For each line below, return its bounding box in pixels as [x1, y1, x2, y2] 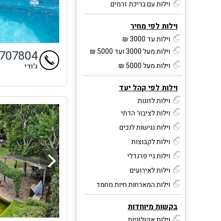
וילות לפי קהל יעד [119, 82, 178, 93]
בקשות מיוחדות [128, 201, 178, 212]
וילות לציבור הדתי [121, 108, 170, 118]
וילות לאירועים [130, 165, 170, 176]
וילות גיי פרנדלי [127, 150, 170, 161]
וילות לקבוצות [131, 136, 170, 147]
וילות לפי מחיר [130, 20, 178, 32]
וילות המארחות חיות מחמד [96, 179, 170, 190]
